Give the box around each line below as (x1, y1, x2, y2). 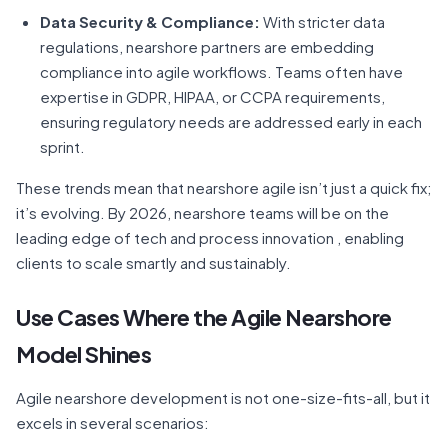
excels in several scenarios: (16, 413, 209, 432)
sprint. (40, 137, 85, 156)
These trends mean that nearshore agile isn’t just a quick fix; (16, 178, 432, 197)
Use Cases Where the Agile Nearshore (16, 303, 392, 331)
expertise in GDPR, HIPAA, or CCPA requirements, (40, 87, 385, 106)
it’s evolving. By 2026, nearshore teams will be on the (16, 203, 389, 222)
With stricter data (260, 12, 385, 31)
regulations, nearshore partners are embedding (40, 37, 374, 56)
